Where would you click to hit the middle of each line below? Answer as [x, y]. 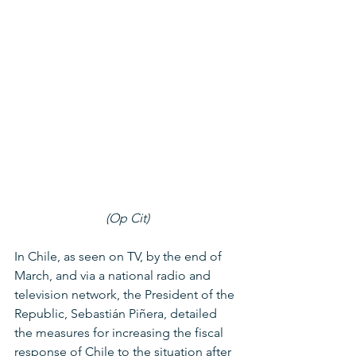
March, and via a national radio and [114, 275]
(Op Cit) [127, 218]
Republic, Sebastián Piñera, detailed [117, 313]
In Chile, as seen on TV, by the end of [120, 256]
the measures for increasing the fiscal [120, 332]
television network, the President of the [126, 294]
